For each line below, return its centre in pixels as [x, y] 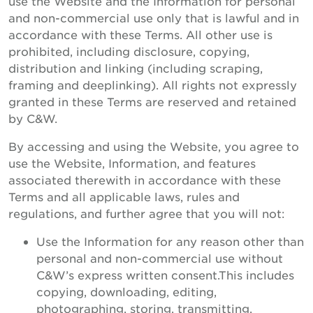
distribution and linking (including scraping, [136, 68]
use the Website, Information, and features [132, 163]
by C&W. [33, 118]
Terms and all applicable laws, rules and [124, 196]
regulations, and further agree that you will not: [147, 213]
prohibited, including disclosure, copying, [129, 51]
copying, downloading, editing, [126, 291]
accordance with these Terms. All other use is [140, 34]
